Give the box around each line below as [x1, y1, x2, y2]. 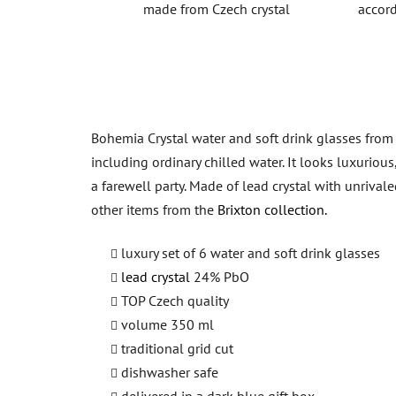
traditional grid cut [121, 339, 233, 357]
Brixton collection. [217, 200, 327, 218]
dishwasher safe [121, 362, 218, 381]
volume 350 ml [121, 315, 214, 333]
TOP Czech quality [121, 291, 229, 309]
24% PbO [190, 267, 249, 286]
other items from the [91, 200, 217, 218]
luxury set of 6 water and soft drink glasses [121, 243, 380, 262]
